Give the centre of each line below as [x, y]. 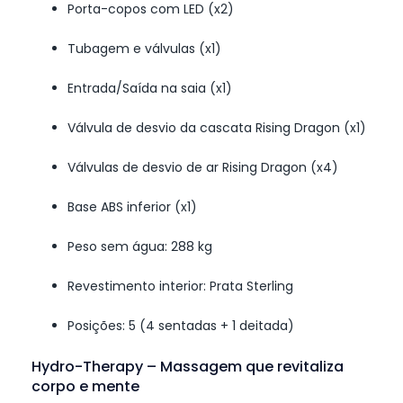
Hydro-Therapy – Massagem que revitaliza [188, 367]
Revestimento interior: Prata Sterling [180, 287]
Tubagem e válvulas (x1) [144, 49]
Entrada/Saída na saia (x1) [150, 89]
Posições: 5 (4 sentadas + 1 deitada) [181, 326]
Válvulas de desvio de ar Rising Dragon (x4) [203, 168]
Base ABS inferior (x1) [132, 207]
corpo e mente [85, 387]
